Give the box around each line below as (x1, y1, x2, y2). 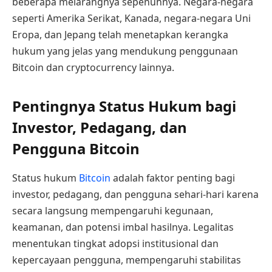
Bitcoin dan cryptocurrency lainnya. (12, 61, 174, 74)
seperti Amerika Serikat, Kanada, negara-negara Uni (12, 12, 251, 25)
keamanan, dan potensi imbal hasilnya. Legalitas (12, 220, 234, 234)
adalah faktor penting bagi (110, 171, 235, 185)
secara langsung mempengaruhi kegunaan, (12, 204, 213, 218)
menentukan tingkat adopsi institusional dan (12, 237, 219, 251)
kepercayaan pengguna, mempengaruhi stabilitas (12, 253, 241, 267)
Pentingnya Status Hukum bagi (12, 96, 236, 117)
